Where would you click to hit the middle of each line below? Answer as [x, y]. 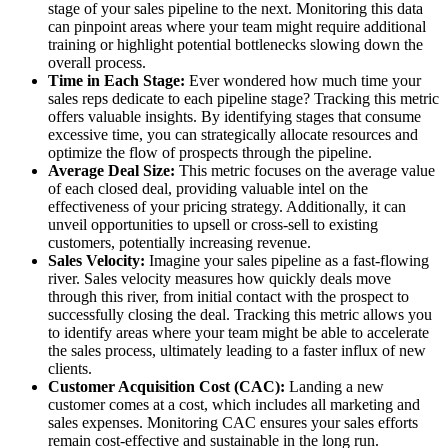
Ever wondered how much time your [303, 81]
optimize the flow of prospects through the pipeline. [210, 153]
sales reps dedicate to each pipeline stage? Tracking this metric [243, 99]
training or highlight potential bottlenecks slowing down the [235, 45]
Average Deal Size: [113, 171]
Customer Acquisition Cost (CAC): [166, 387]
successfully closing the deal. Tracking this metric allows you [240, 315]
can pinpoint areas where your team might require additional [237, 27]
